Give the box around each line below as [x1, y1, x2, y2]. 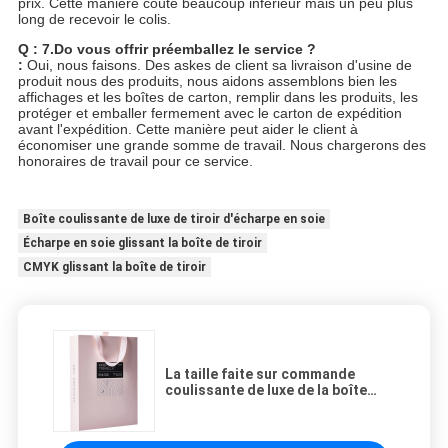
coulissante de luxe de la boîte [165, 382, 367, 399]
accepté [165, 414, 219, 431]
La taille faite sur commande [165, 366, 355, 383]
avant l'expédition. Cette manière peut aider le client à [17, 120, 358, 137]
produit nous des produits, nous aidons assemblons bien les [17, 72, 397, 89]
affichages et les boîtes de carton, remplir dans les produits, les [17, 88, 418, 105]
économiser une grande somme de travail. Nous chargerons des [17, 136, 426, 153]
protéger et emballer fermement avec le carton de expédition [17, 104, 402, 121]
